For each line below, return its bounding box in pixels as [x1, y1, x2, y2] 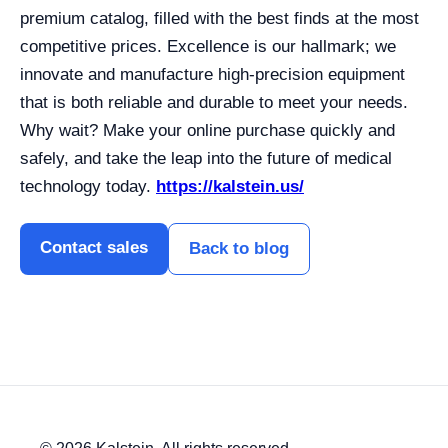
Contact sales [40, 237, 148, 257]
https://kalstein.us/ [156, 176, 304, 196]
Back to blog [189, 238, 289, 258]
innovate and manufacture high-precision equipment [20, 64, 405, 84]
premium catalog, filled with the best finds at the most [20, 8, 419, 28]
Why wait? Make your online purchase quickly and [20, 120, 395, 140]
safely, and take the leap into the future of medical [20, 148, 392, 168]
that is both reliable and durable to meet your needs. [20, 92, 408, 112]
